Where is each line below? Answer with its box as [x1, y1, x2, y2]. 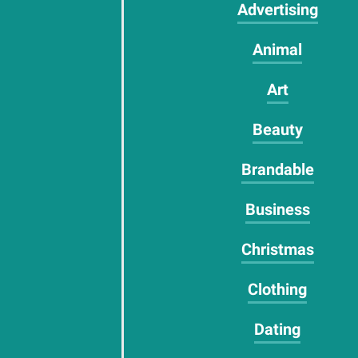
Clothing [248, 280, 308, 299]
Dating [254, 320, 301, 339]
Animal [253, 40, 303, 59]
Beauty [252, 120, 303, 139]
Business [245, 200, 310, 219]
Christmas [241, 240, 314, 259]
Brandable [241, 160, 314, 179]
